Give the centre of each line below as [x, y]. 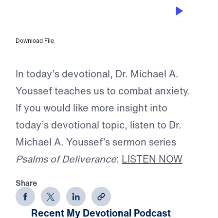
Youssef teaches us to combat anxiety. [103, 91]
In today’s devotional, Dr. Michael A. [97, 74]
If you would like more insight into [91, 108]
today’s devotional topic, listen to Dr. [99, 125]
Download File [35, 41]
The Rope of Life [58, 17]
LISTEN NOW [152, 159]
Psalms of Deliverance [66, 159]
